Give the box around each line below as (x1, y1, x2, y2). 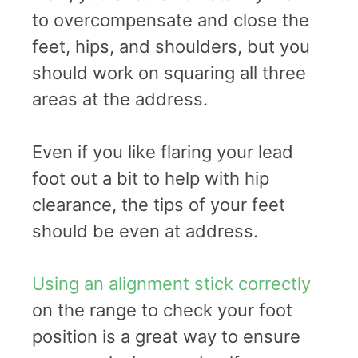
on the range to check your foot (32, 299, 292, 320)
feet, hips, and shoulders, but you (32, 35, 310, 57)
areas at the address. (32, 88, 208, 109)
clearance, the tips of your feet (32, 193, 285, 215)
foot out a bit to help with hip (32, 167, 269, 189)
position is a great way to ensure (32, 325, 300, 347)
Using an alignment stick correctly (32, 272, 311, 294)
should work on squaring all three (32, 62, 306, 83)
